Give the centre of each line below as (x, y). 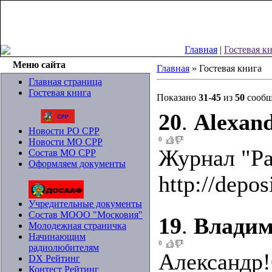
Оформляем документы (77, 164)
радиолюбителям (64, 247)
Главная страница (65, 82)
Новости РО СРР (64, 131)
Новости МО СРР (66, 142)
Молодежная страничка (77, 226)
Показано (178, 97)
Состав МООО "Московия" (86, 215)
